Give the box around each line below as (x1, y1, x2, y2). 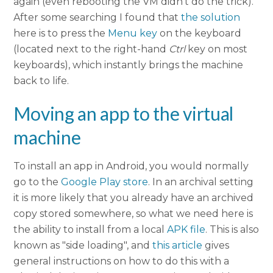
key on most (185, 43, 248, 55)
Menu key (108, 27, 158, 40)
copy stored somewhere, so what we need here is (13, 208, 253, 220)
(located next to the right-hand (13, 43, 169, 55)
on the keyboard (157, 27, 242, 40)
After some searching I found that (13, 12, 182, 24)
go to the (13, 176, 62, 188)
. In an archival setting (148, 176, 254, 188)
